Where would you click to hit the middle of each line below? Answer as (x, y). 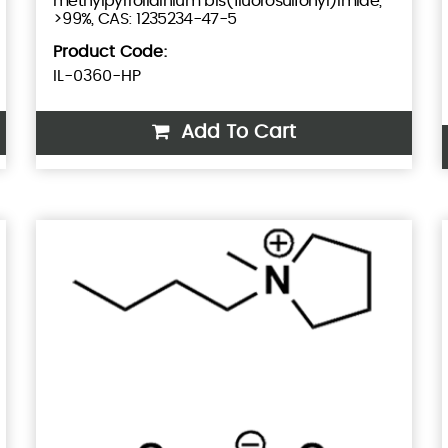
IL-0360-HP (96, 76)
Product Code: (110, 52)
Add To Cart (235, 133)
